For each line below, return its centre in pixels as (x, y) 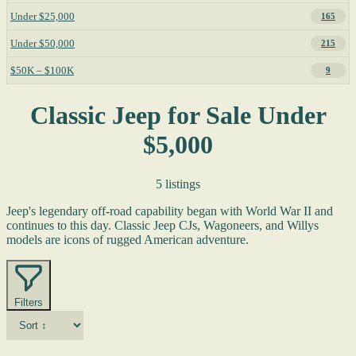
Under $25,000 (43, 16)
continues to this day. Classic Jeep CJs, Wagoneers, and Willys (163, 225)
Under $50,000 (43, 43)
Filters (29, 302)
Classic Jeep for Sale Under (178, 116)
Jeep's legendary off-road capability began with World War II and (170, 211)
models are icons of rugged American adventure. (128, 239)
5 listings (178, 184)
